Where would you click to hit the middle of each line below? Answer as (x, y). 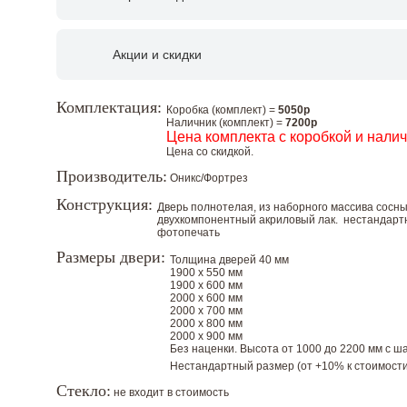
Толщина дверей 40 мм (229, 260)
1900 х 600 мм (206, 285)
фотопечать (189, 233)
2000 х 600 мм (206, 298)
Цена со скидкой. (210, 152)
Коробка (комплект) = (222, 110)
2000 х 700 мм (206, 311)
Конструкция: (107, 204)
